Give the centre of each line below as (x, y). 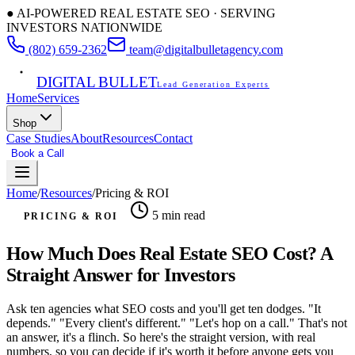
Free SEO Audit (110, 153)
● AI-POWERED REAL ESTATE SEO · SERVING (141, 13)
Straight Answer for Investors (121, 275)
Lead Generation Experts (214, 85)
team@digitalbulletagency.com (206, 50)
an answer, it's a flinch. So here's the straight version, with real (161, 337)
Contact (173, 138)
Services (58, 98)
